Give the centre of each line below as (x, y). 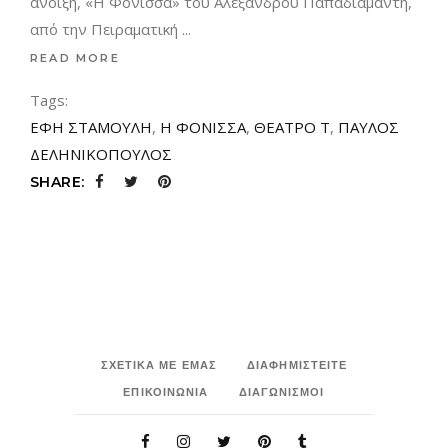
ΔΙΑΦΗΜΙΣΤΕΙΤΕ (297, 364)
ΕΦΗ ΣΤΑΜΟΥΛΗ (91, 126)
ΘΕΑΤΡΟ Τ (292, 126)
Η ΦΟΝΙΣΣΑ (203, 126)
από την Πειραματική (106, 28)
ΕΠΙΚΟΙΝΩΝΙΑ (166, 391)
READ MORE (75, 58)
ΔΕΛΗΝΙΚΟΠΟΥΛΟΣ (101, 153)
